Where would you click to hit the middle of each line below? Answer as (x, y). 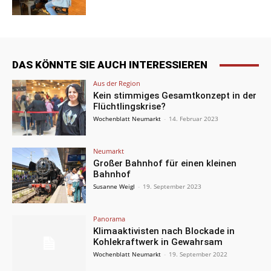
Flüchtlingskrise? (130, 107)
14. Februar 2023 (194, 119)
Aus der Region (117, 83)
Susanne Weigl (114, 187)
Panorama (109, 218)
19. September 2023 (172, 187)
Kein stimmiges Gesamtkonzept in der (175, 96)
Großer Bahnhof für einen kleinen (165, 164)
